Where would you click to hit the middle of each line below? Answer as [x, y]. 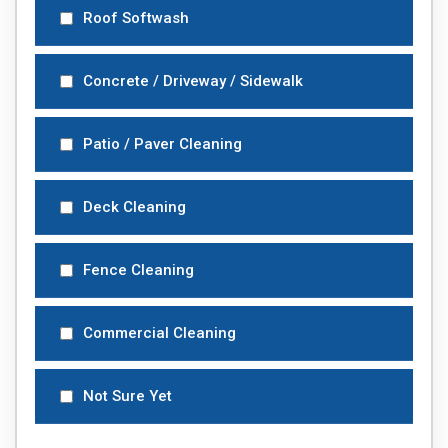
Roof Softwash [136, 18]
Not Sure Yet [127, 396]
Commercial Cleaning [159, 333]
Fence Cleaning [138, 270]
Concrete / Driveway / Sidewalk [193, 81]
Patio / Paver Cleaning [162, 144]
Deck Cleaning [134, 207]
